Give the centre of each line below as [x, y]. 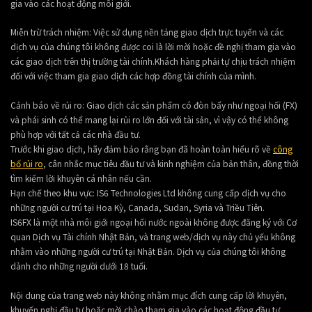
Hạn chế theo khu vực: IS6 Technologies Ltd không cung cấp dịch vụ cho [148, 193]
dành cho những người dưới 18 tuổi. [79, 266]
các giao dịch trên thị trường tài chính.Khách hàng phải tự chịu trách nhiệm [153, 61]
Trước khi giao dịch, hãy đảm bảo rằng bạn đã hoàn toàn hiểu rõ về [142, 149]
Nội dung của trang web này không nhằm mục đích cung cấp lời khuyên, [149, 295]
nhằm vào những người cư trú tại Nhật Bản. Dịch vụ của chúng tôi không [148, 251]
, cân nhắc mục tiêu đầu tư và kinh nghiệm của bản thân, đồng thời [171, 163]
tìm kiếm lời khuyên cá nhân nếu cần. [81, 178]
